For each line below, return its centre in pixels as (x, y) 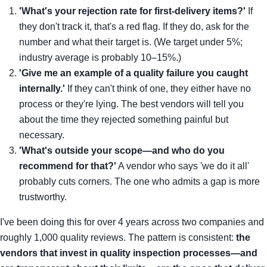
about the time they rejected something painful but (124, 119)
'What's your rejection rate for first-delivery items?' (132, 11)
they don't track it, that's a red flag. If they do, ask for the (134, 27)
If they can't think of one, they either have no (158, 89)
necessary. (42, 135)
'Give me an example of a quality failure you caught (133, 73)
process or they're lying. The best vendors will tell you (131, 104)
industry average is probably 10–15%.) (100, 58)
